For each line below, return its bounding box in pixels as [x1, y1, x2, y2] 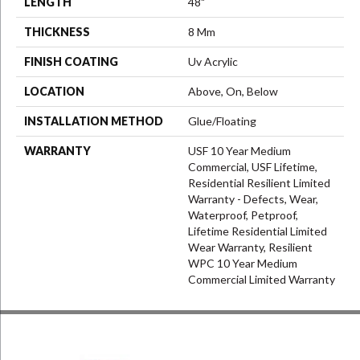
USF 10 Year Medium [188, 144, 291, 157]
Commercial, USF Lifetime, [188, 160, 317, 174]
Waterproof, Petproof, [188, 208, 298, 222]
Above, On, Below [188, 84, 278, 98]
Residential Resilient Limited [188, 176, 330, 190]
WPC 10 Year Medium [188, 256, 297, 270]
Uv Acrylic [188, 55, 238, 68]
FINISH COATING [24, 55, 118, 68]
